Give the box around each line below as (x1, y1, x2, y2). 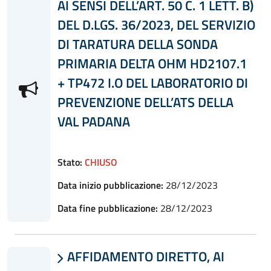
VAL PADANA (57, 111, 130, 131)
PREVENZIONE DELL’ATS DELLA (57, 92, 233, 112)
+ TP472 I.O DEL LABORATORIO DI (57, 73, 248, 93)
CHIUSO (84, 154, 117, 169)
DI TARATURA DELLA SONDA (57, 34, 218, 54)
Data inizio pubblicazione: (57, 177, 163, 192)
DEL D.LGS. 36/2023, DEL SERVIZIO (57, 15, 255, 34)
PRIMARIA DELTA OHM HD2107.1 (57, 53, 247, 73)
